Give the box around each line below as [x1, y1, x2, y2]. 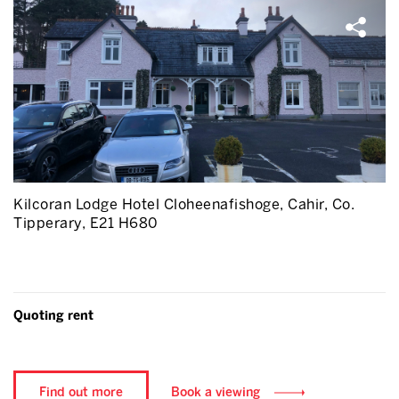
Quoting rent [13, 308, 94, 323]
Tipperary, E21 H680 [13, 215, 159, 232]
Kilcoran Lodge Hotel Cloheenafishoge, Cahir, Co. [13, 196, 354, 213]
